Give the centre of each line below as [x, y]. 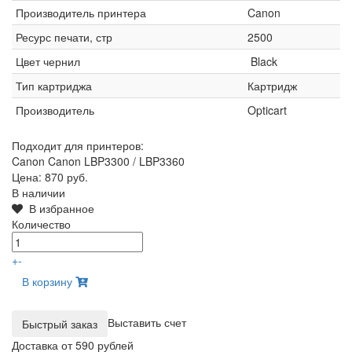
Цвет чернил [48, 62]
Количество [41, 224]
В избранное [59, 209]
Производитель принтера [81, 13]
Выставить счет [147, 322]
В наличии [38, 193]
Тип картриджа [54, 86]
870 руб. [66, 177]
